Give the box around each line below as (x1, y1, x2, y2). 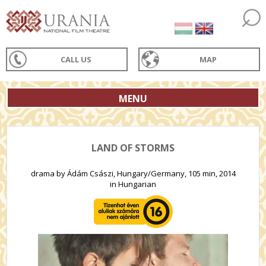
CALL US (61, 54, 92, 65)
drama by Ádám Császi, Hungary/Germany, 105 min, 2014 (30, 168, 236, 179)
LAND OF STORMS (91, 141, 175, 154)
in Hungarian (110, 179, 156, 189)
